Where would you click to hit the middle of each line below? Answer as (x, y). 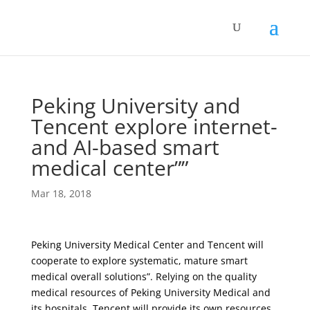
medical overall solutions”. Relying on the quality (144, 276)
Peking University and (135, 106)
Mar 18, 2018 (61, 193)
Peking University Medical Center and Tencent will (147, 245)
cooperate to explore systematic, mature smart (139, 261)
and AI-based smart (125, 147)
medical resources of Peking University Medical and (151, 292)
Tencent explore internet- (154, 126)
